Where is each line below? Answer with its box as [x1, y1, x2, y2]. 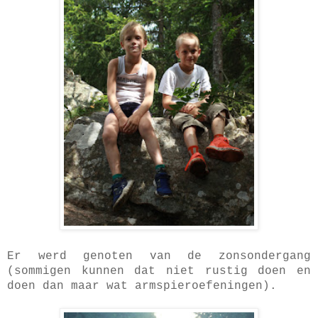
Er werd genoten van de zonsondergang [7, 249, 311, 263]
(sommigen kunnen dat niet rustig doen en [7, 264, 311, 278]
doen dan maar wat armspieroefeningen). [7, 279, 277, 292]
